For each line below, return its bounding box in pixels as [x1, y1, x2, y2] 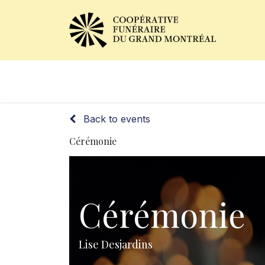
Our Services [184, 74, 257, 89]
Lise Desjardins [79, 237, 153, 251]
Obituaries [84, 74, 141, 89]
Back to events [83, 113, 150, 125]
